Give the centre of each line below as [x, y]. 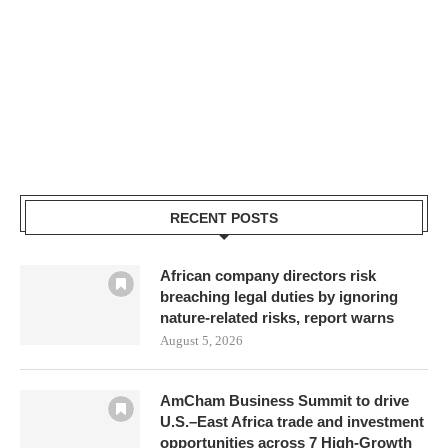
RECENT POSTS [224, 218]
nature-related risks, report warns [277, 317]
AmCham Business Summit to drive [284, 400]
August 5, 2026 [201, 340]
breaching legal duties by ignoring [279, 296]
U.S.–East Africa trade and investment [292, 421]
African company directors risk [268, 275]
